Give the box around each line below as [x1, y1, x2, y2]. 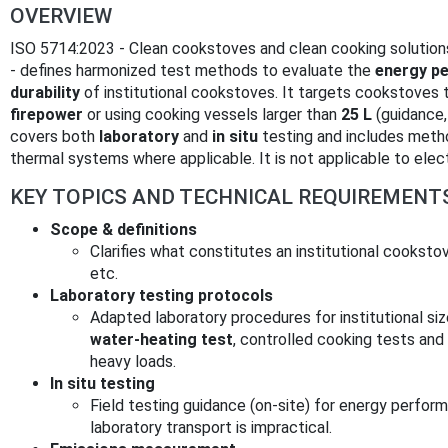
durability [10, 82, 80, 102]
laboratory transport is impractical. [90, 417, 332, 437]
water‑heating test [90, 329, 233, 349]
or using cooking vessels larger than [83, 104, 341, 124]
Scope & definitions [50, 219, 197, 239]
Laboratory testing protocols [50, 285, 273, 305]
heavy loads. [90, 351, 176, 371]
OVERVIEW [10, 3, 112, 28]
